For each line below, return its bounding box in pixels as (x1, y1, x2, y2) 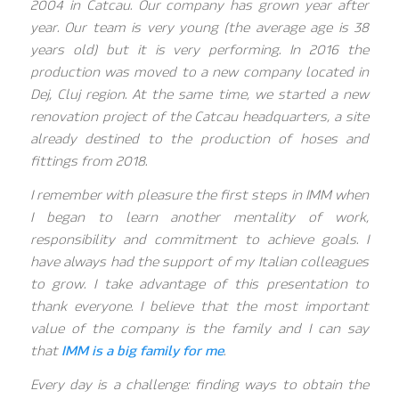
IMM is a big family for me (61, 342, 224, 359)
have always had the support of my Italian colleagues (29, 253, 370, 270)
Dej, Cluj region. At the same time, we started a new (29, 86, 370, 103)
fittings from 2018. (29, 153, 147, 170)
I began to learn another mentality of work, (29, 208, 370, 225)
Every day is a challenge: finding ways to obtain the (29, 376, 370, 393)
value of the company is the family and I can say (29, 320, 370, 337)
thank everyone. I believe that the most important (29, 297, 370, 314)
